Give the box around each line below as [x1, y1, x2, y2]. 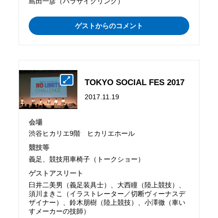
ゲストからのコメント [75, 21, 143, 30]
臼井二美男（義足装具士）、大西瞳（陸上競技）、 [29, 181, 186, 189]
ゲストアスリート [29, 169, 84, 178]
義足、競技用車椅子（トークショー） [29, 155, 145, 163]
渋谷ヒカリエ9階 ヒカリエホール [29, 129, 135, 138]
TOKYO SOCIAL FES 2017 [85, 77, 185, 87]
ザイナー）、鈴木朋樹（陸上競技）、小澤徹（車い [29, 199, 186, 207]
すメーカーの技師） [29, 207, 91, 216]
